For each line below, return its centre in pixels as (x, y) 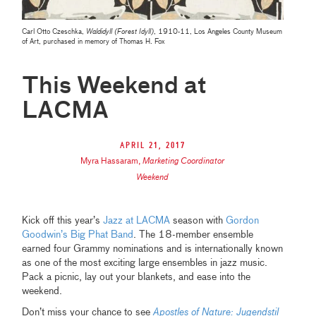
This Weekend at (115, 87)
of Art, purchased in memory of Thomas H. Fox (94, 42)
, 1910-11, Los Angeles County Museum (218, 32)
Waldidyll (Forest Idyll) (120, 32)
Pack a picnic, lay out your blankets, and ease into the (136, 278)
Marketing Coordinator (184, 162)
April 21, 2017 (152, 146)
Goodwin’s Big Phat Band (78, 235)
